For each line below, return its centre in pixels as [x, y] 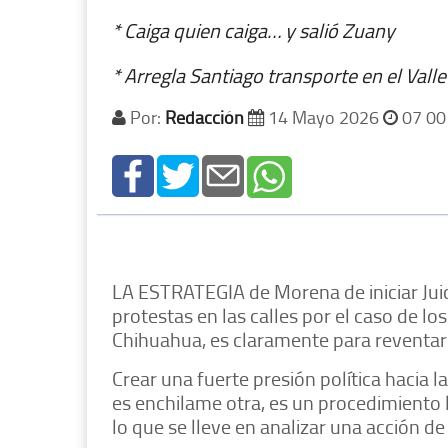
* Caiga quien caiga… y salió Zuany [253, 30]
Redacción [204, 117]
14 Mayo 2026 [323, 117]
